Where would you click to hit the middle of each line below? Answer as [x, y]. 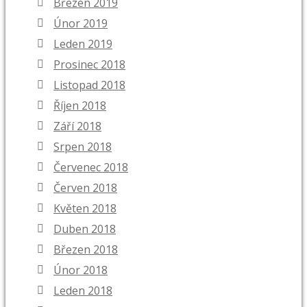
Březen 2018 [86, 250]
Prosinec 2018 [89, 65]
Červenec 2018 [91, 168]
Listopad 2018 [89, 85]
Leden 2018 [83, 291]
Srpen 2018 [83, 147]
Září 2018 [77, 126]
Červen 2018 [85, 188]
